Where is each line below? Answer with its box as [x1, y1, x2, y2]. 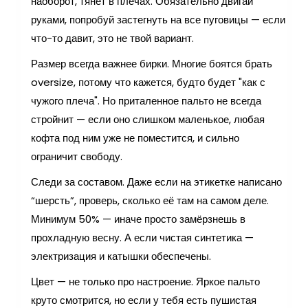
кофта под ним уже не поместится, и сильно [31, 130, 239, 145]
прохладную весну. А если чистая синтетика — [31, 230, 254, 245]
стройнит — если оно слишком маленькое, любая [31, 111, 265, 126]
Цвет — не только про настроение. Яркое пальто [31, 274, 260, 289]
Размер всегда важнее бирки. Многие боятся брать [31, 56, 272, 71]
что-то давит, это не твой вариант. [31, 30, 194, 45]
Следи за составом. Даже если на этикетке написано [31, 174, 282, 189]
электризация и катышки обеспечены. [31, 248, 211, 263]
